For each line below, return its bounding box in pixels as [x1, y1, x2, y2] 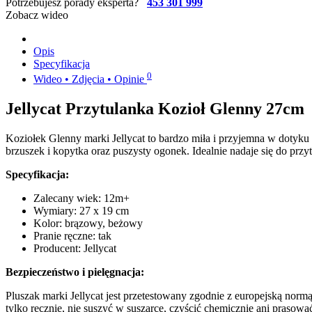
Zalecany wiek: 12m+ [33, 192, 130, 205]
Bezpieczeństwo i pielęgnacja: [6, 266, 144, 279]
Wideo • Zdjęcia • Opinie [33, 73, 147, 86]
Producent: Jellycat [33, 242, 116, 255]
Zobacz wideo [6, 8, 68, 21]
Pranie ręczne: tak [33, 230, 111, 242]
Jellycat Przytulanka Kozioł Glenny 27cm [6, 100, 304, 118]
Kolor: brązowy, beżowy [33, 217, 143, 230]
